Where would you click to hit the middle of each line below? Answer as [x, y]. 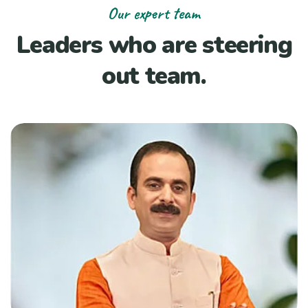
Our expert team [154, 13]
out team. [154, 76]
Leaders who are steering [154, 45]
